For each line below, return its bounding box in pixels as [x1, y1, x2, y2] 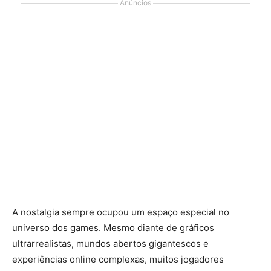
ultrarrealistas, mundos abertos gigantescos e [12, 238, 209, 249]
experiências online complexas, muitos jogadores [12, 253, 224, 265]
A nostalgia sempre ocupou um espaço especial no [12, 206, 229, 218]
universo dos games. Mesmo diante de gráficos [12, 222, 214, 233]
